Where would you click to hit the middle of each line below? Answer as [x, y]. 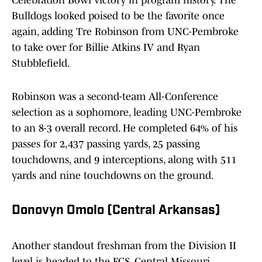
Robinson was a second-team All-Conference [115, 97]
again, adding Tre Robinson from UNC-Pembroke [125, 32]
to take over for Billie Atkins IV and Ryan [106, 48]
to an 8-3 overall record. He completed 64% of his [125, 128]
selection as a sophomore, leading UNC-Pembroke [127, 113]
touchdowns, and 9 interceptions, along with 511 [124, 160]
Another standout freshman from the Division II [124, 246]
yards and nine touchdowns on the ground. [113, 176]
